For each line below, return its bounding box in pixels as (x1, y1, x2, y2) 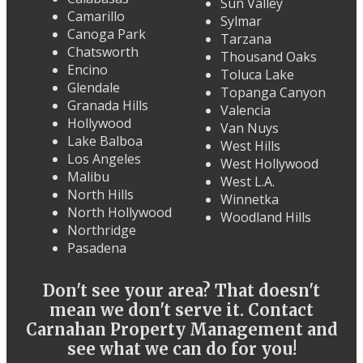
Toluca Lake (220, 66, 294, 84)
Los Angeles (67, 150, 141, 169)
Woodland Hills (220, 208, 311, 227)
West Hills (220, 137, 280, 156)
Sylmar (220, 12, 262, 31)
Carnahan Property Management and (25, 319, 338, 340)
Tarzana (220, 30, 271, 49)
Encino (67, 61, 108, 79)
